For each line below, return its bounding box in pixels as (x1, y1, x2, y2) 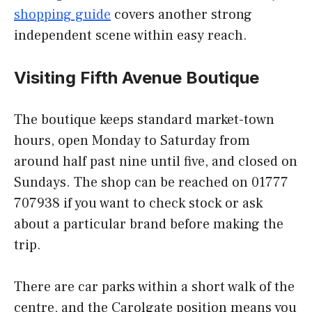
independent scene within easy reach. (14, 26, 247, 45)
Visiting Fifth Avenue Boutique (14, 68, 259, 88)
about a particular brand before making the (14, 215, 283, 234)
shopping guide (14, 6, 111, 24)
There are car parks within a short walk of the (14, 278, 295, 297)
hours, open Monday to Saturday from (14, 132, 250, 150)
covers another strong (111, 6, 252, 24)
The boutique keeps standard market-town (14, 111, 274, 130)
